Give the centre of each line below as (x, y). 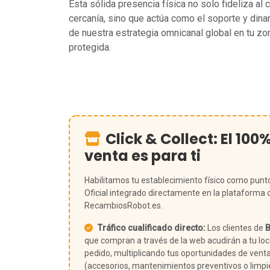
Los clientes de (235, 228)
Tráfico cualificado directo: (152, 228)
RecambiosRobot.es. (124, 206)
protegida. (90, 47)
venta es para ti (143, 156)
